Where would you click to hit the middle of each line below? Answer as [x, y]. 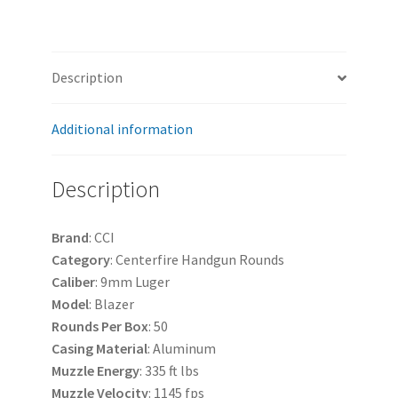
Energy [118, 370]
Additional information [122, 129]
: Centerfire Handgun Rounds [197, 259]
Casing [72, 348]
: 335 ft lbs [169, 370]
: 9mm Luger [132, 281]
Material [121, 348]
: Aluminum [181, 348]
